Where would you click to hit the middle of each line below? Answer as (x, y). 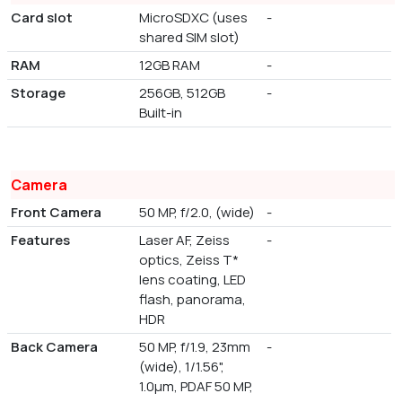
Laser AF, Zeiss (184, 240)
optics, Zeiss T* (188, 260)
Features (40, 240)
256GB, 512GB (182, 93)
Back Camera (54, 347)
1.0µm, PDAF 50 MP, (196, 387)
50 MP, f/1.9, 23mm (194, 347)
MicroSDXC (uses (193, 18)
